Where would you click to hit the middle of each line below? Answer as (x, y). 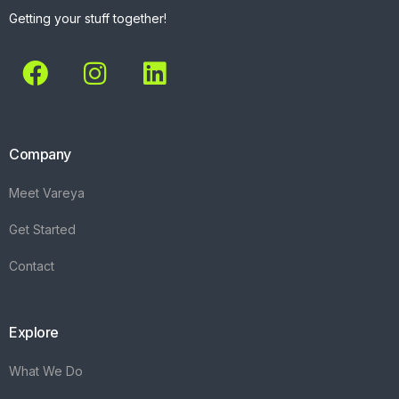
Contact (32, 265)
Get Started (42, 229)
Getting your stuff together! (88, 18)
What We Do (46, 370)
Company (40, 154)
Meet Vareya (47, 192)
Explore (34, 332)
